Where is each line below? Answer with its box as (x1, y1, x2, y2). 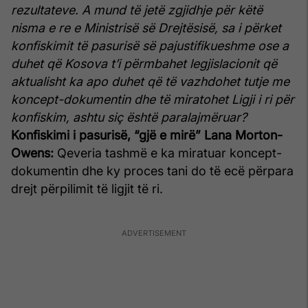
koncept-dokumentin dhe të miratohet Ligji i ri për (11, 91, 294, 107)
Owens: (11, 145, 54, 160)
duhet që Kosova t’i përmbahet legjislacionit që (11, 56, 277, 71)
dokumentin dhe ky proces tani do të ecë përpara (11, 163, 294, 178)
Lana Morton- (204, 127, 283, 142)
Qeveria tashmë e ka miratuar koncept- (54, 145, 282, 160)
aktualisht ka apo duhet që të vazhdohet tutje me (11, 74, 289, 89)
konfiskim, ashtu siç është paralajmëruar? (11, 109, 247, 124)
